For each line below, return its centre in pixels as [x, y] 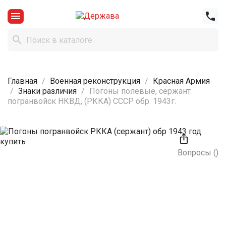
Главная [22, 81]
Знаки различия [47, 91]
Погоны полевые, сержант [140, 91]
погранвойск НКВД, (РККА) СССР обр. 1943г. [92, 101]
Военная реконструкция [95, 81]
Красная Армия [181, 81]
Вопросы [195, 153]
